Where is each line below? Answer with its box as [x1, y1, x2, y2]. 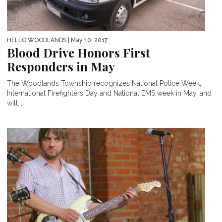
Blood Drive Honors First [7, 44, 150, 60]
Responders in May [7, 58, 115, 74]
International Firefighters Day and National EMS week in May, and [7, 89, 212, 97]
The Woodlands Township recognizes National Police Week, [7, 79, 201, 87]
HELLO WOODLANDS [7, 36, 66, 44]
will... [7, 99, 22, 107]
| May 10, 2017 [66, 36, 108, 44]
